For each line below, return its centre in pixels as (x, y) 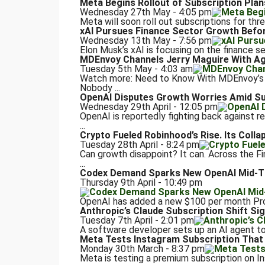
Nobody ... (100, 88)
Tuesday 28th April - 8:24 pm (139, 145)
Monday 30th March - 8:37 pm (142, 249)
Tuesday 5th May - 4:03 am (136, 69)
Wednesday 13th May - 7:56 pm (146, 41)
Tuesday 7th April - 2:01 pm (137, 221)
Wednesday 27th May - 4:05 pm (146, 12)
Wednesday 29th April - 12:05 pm (148, 107)
